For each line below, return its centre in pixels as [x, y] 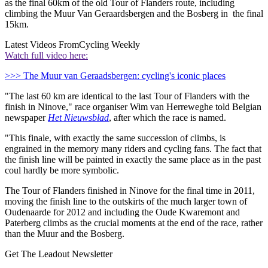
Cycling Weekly [109, 44]
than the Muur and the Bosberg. [65, 233]
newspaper [26, 117]
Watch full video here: [46, 55]
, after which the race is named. [167, 117]
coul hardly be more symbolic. [62, 170]
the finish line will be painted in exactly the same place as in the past [133, 159]
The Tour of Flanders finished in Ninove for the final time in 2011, [130, 190]
